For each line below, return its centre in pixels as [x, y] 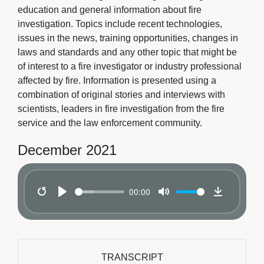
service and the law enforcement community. [110, 123]
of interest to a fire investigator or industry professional [130, 66]
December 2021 [67, 150]
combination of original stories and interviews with [121, 95]
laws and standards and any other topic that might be [127, 52]
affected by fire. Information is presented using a [117, 80]
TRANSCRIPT [132, 257]
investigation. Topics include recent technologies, [120, 24]
